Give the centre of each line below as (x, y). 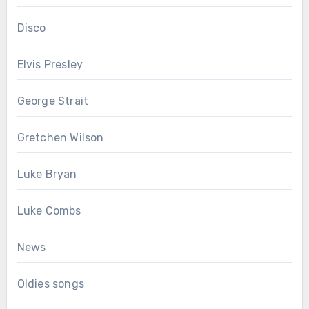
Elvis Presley (50, 64)
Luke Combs (49, 210)
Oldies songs (50, 283)
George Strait (53, 101)
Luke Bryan (47, 174)
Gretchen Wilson (60, 137)
